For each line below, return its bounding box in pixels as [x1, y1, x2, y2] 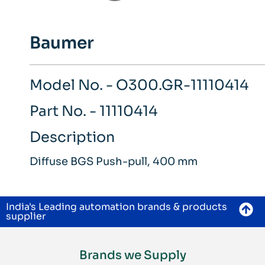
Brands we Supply [79, 248, 186, 263]
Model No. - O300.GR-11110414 [30, 76, 248, 95]
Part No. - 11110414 [30, 102, 157, 121]
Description [30, 128, 115, 147]
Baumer [30, 33, 94, 54]
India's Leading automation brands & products [6, 201, 227, 214]
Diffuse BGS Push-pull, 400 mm [30, 155, 198, 169]
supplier [6, 210, 46, 223]
